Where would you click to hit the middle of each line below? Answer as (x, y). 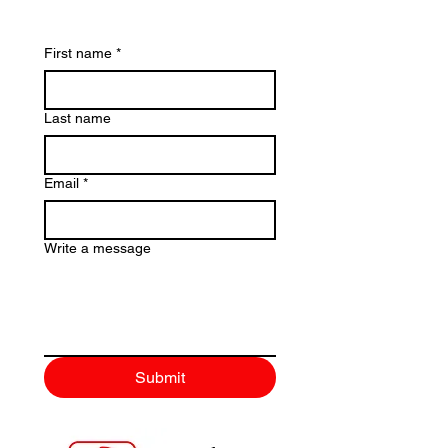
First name (78, 53)
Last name (77, 118)
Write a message (97, 248)
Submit (160, 377)
